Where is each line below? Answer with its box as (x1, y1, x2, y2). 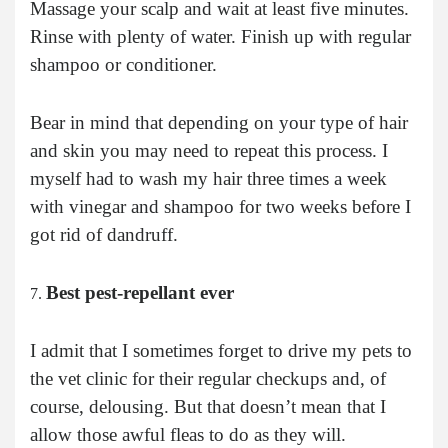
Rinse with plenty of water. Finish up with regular (30, 25, 411, 47)
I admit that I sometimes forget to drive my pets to (30, 339, 412, 361)
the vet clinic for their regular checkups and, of (30, 367, 386, 389)
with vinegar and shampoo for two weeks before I (30, 195, 411, 217)
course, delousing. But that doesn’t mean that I (30, 395, 386, 417)
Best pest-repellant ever (46, 281, 234, 303)
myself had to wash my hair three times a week (30, 167, 387, 189)
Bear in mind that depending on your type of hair (30, 111, 408, 133)
